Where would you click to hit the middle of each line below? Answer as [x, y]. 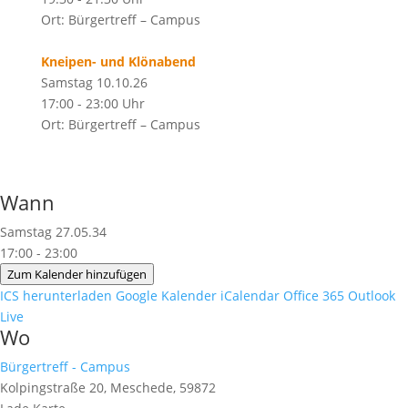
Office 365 [314, 296]
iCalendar [250, 296]
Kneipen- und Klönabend [118, 61]
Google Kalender [166, 296]
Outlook [372, 296]
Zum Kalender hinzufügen [77, 274]
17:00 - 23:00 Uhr [92, 103]
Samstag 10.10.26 [94, 82]
